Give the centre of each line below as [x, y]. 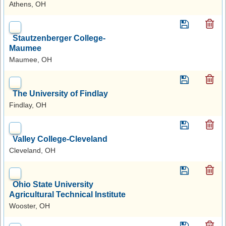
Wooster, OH [30, 206]
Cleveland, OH [32, 150]
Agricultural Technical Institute [67, 194]
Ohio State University [53, 184]
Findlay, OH [28, 105]
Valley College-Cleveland [60, 139]
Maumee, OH [31, 59]
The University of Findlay [60, 93]
